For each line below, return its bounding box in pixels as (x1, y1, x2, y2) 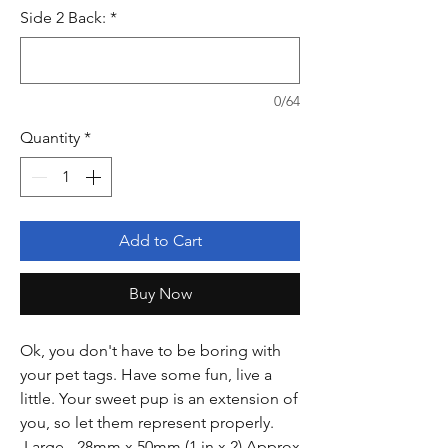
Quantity (20, 128, 80, 147)
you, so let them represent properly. (20, 413, 278, 432)
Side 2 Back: (20, 8, 106, 27)
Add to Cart (118, 231, 202, 250)
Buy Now (128, 284, 192, 303)
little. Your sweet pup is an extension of (20, 389, 298, 408)
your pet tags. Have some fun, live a (20, 365, 272, 384)
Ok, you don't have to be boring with (20, 341, 281, 360)
